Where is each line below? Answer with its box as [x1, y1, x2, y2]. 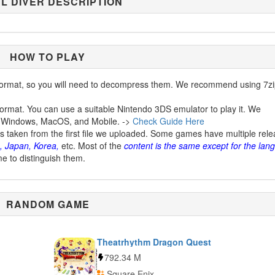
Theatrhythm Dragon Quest [96, 236, 211, 248]
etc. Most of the [59, 139, 124, 152]
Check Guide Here [133, 115, 204, 127]
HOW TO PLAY [10, 50, 86, 64]
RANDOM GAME [6, 197, 90, 211]
